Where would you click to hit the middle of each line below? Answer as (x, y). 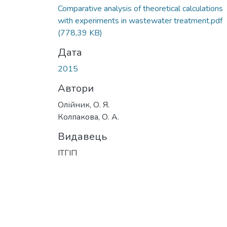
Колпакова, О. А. (88, 117)
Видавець (82, 136)
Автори (76, 88)
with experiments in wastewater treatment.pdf (140, 21)
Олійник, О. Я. (84, 105)
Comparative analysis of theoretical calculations (140, 8)
